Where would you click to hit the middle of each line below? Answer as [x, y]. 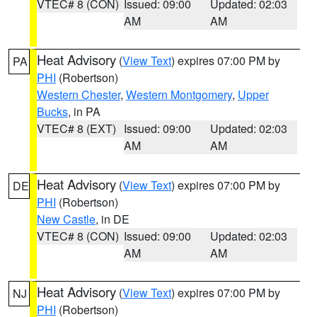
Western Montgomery [179, 94]
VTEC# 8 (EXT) [76, 128]
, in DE [113, 219]
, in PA [84, 111]
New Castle [66, 219]
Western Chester [79, 94]
